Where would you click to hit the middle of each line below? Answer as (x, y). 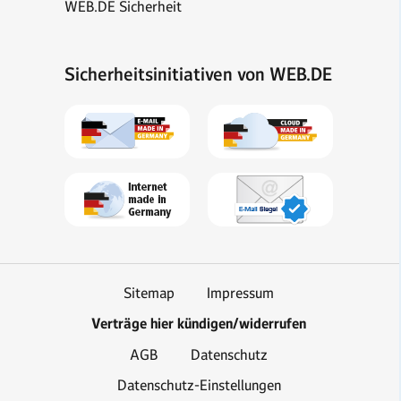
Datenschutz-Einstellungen (199, 385)
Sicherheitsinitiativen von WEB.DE (198, 74)
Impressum (240, 293)
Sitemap (149, 293)
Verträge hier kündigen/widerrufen (199, 324)
